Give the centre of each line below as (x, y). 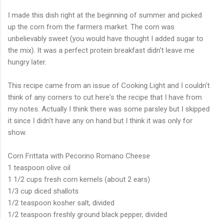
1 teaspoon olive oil (39, 167)
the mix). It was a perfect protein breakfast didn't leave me (101, 50)
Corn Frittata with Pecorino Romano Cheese (79, 156)
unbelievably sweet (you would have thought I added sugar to (106, 38)
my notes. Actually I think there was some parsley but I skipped (109, 109)
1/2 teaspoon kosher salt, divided (61, 203)
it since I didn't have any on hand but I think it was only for (100, 120)
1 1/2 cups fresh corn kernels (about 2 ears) (79, 179)
